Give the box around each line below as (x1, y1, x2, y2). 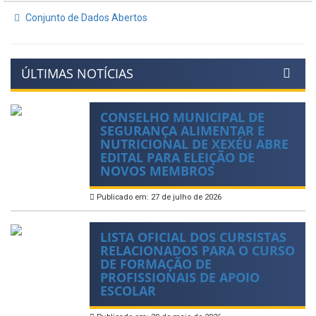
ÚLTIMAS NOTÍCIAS (21, 64, 133, 82)
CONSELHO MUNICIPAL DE (100, 108, 265, 126)
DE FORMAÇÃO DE (100, 255, 212, 272)
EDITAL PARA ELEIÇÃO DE (100, 148, 255, 166)
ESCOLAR (100, 281, 156, 299)
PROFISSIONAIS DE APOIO (100, 268, 260, 286)
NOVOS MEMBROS (100, 162, 214, 179)
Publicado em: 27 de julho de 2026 (95, 192, 221, 202)
